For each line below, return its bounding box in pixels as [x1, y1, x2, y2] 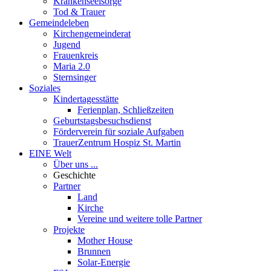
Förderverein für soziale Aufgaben [53, 126, 184, 137]
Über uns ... [53, 159, 98, 169]
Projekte [53, 224, 85, 235]
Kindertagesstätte [53, 94, 119, 104]
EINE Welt [29, 148, 71, 158]
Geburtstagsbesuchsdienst [53, 116, 151, 126]
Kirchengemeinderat [53, 28, 131, 39]
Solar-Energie [77, 257, 130, 267]
